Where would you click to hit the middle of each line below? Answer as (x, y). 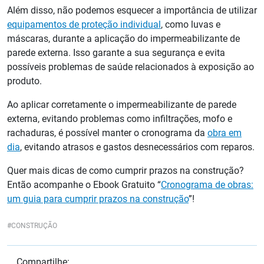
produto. (24, 81)
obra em (225, 133)
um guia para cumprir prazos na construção (98, 199)
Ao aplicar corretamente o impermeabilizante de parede (122, 105)
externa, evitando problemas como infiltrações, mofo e (120, 119)
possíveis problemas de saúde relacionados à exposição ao (131, 67)
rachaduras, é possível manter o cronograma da (107, 133)
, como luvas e (191, 25)
